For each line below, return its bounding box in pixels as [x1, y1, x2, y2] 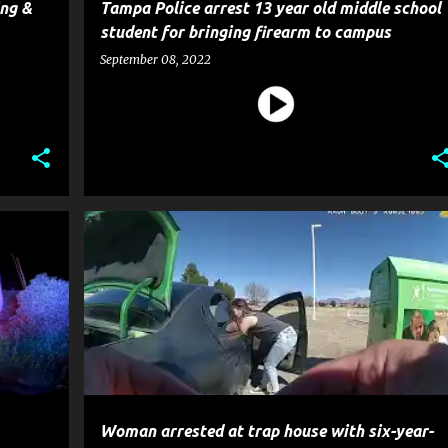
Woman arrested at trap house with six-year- [99, 422, 433, 440]
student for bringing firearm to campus [99, 23, 391, 41]
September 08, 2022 [99, 52, 211, 67]
